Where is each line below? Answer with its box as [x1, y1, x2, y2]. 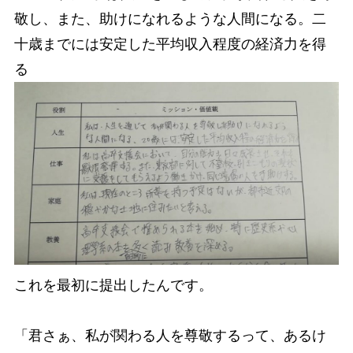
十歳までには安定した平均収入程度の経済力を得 [13, 36, 326, 52]
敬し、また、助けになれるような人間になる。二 [13, 11, 326, 27]
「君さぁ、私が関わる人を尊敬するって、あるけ [13, 327, 326, 344]
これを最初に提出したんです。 [13, 277, 213, 293]
